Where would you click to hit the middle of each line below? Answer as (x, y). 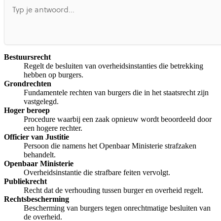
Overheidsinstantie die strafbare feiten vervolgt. (97, 173)
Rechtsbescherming (37, 199)
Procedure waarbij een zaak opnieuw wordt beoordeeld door (118, 119)
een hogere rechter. (53, 128)
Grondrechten (28, 84)
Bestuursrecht (27, 57)
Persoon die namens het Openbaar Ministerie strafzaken (110, 146)
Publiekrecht (25, 182)
